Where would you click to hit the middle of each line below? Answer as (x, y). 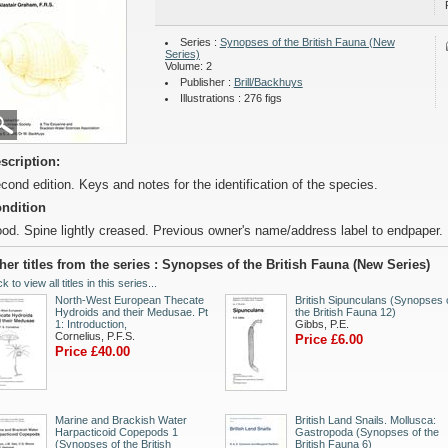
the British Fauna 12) (345, 312)
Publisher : (206, 82)
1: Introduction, (91, 324)
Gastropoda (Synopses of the (367, 432)
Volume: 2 (188, 66)
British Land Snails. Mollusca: (365, 420)
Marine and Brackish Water (121, 420)
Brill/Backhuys (268, 82)
